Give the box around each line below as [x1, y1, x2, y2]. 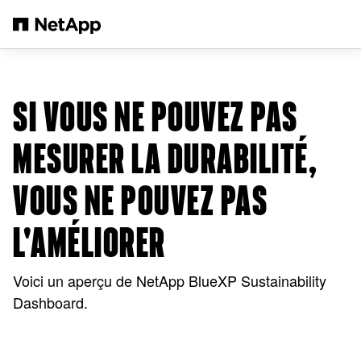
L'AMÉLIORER [13, 223, 166, 264]
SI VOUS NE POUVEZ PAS [13, 98, 298, 139]
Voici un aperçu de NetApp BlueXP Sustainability [13, 270, 326, 291]
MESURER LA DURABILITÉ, [13, 139, 317, 180]
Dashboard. [13, 292, 88, 313]
